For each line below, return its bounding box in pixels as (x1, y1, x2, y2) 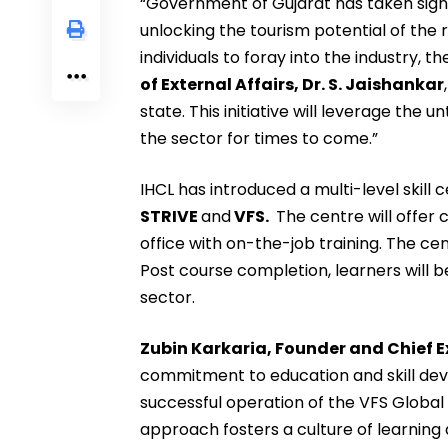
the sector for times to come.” (140, 127, 378, 151)
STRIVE (140, 205, 201, 229)
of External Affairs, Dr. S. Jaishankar (140, 73, 444, 97)
